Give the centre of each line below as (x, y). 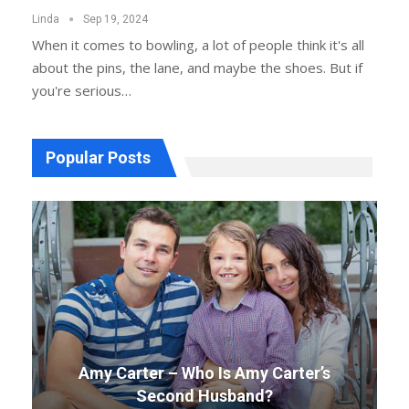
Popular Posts (98, 157)
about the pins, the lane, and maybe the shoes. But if (197, 67)
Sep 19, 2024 (115, 19)
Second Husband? (204, 395)
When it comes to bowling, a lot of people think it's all (198, 44)
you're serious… (82, 90)
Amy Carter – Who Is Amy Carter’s (204, 372)
